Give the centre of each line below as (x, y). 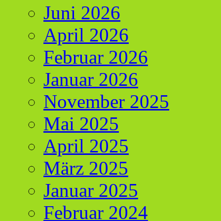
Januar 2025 (91, 190)
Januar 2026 (91, 79)
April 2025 (86, 146)
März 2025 (86, 168)
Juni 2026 (82, 13)
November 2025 (106, 102)
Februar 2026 (96, 57)
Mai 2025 (81, 124)
